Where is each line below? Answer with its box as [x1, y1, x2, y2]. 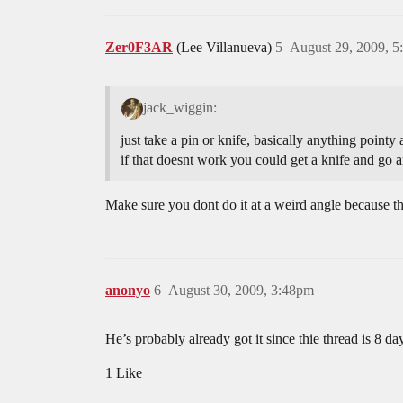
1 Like [105, 364, 142, 381]
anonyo [105, 282, 150, 298]
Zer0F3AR [105, 40, 173, 55]
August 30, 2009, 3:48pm [168, 282, 314, 298]
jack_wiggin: [142, 99, 217, 115]
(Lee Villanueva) [176, 40, 275, 55]
